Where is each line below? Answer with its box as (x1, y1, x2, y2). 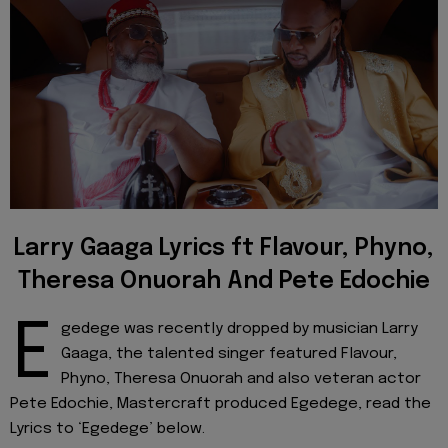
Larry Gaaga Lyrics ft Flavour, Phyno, (14, 236, 434, 260)
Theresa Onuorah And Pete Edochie (18, 269, 430, 293)
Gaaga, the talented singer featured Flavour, (61, 346, 397, 363)
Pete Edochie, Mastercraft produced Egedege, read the (10, 396, 431, 413)
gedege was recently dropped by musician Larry (61, 321, 418, 338)
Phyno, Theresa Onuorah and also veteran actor (61, 371, 421, 388)
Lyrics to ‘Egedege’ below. (10, 421, 205, 438)
